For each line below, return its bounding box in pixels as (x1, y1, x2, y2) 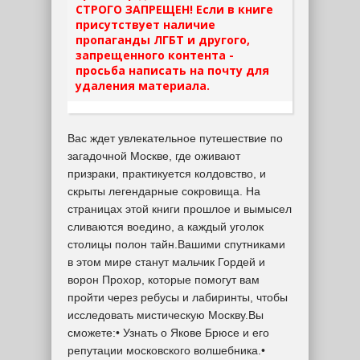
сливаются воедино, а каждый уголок (67, 220, 264, 233)
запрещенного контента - (76, 47, 234, 63)
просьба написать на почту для (76, 63, 269, 78)
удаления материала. (76, 78, 210, 93)
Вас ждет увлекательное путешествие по (67, 132, 283, 145)
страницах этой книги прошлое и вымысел (67, 202, 292, 215)
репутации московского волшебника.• (67, 344, 265, 357)
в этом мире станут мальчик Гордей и (67, 256, 265, 268)
